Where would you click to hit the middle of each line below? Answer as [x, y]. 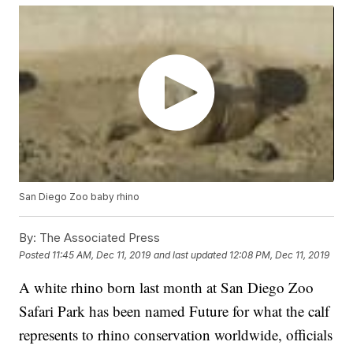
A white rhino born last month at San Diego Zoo [167, 288]
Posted [36, 255]
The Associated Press [98, 238]
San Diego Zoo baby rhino [80, 197]
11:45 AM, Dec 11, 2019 [102, 255]
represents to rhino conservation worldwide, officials [176, 335]
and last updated [191, 255]
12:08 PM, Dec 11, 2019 [280, 255]
